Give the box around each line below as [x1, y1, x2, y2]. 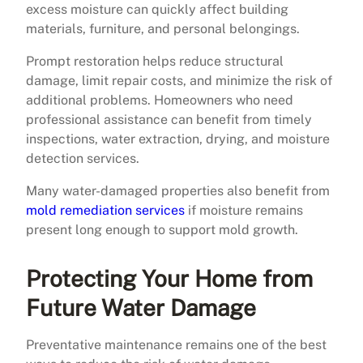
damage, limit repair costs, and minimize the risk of [26, 72, 332, 88]
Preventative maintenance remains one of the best [26, 336, 327, 352]
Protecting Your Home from [26, 264, 313, 292]
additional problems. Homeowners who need [26, 92, 293, 108]
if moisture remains [185, 202, 303, 218]
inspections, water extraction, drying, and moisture [26, 130, 330, 147]
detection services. [26, 150, 139, 166]
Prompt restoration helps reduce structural [26, 53, 284, 69]
